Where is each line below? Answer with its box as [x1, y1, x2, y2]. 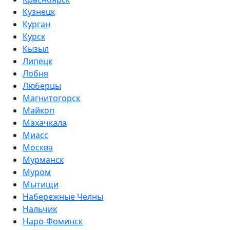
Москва [23, 142, 53, 153]
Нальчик [23, 203, 57, 215]
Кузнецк [23, 6, 55, 17]
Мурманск [23, 154, 64, 165]
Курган [23, 18, 50, 30]
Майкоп [23, 105, 54, 116]
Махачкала [23, 117, 67, 128]
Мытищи [23, 179, 59, 190]
